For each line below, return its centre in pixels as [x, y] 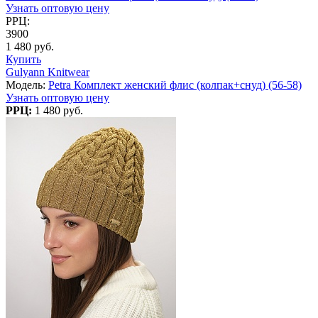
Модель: [27, 84]
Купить [23, 59]
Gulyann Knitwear [48, 72]
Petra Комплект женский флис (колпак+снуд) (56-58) [175, 84]
